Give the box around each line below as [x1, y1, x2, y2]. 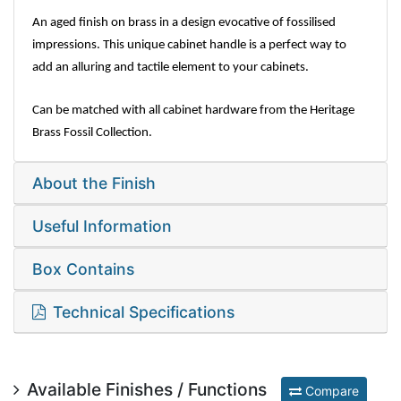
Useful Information [32, 217, 172, 235]
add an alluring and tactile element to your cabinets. [32, 61, 309, 74]
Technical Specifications [53, 303, 235, 321]
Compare [302, 383, 359, 398]
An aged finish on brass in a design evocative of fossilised [32, 16, 336, 30]
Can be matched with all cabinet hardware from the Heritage [32, 104, 354, 117]
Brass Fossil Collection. [32, 126, 152, 140]
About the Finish [32, 174, 156, 192]
